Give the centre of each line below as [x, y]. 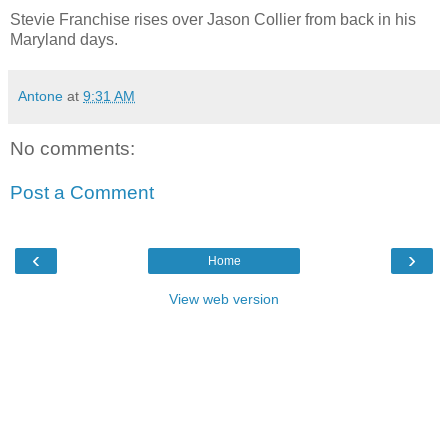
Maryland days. [64, 40]
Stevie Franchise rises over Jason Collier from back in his [213, 20]
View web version [224, 299]
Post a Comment [82, 192]
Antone [40, 96]
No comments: [72, 149]
